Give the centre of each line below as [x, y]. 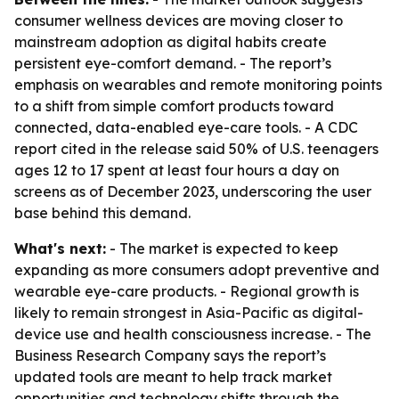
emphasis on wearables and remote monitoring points [198, 85]
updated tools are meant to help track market [173, 377]
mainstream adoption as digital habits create [171, 42]
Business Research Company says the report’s [170, 355]
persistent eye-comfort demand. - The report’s [173, 63]
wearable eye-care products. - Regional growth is [187, 291]
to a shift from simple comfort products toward [174, 106]
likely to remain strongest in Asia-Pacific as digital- [189, 313]
